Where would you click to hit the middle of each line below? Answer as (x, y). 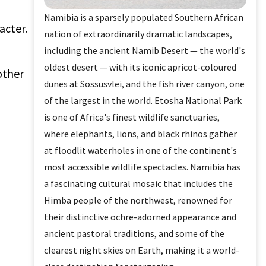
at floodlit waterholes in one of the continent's (141, 151)
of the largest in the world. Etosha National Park (143, 101)
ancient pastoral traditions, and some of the (134, 234)
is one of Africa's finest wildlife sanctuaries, (132, 117)
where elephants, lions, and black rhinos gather (141, 134)
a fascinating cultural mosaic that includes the (139, 184)
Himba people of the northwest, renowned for (138, 200)
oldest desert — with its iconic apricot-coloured (140, 67)
